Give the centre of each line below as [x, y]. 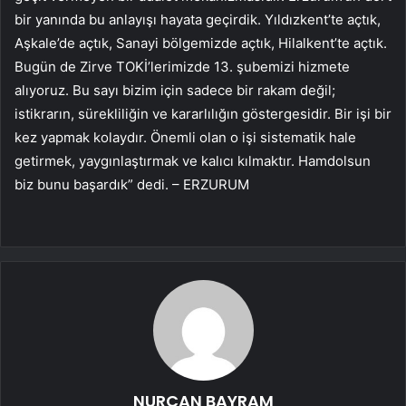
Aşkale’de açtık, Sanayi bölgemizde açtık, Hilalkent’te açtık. [201, 43]
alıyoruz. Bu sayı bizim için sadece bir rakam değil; [175, 91]
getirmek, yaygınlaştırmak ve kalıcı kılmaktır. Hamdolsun [193, 161]
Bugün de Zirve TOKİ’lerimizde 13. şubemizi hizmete [182, 67]
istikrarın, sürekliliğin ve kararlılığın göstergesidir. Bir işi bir [203, 114]
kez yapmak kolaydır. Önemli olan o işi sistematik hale [185, 138]
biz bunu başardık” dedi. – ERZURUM [132, 185]
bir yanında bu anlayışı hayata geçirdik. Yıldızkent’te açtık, [198, 20]
